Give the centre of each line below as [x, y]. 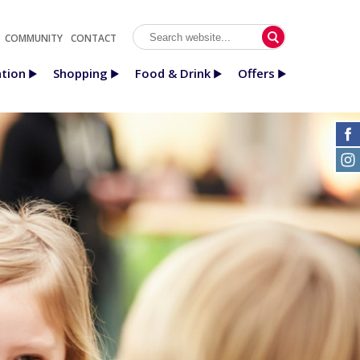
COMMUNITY [34, 38]
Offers [256, 73]
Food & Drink [173, 73]
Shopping [80, 73]
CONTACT [94, 38]
